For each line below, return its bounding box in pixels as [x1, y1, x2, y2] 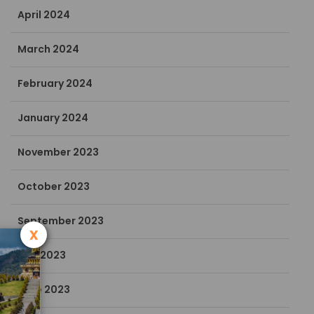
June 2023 [18, 282, 71, 297]
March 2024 [18, 42, 80, 57]
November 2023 [18, 145, 100, 160]
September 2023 [18, 214, 104, 228]
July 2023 [18, 248, 67, 263]
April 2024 [18, 8, 71, 22]
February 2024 [18, 76, 93, 91]
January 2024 [18, 111, 89, 125]
